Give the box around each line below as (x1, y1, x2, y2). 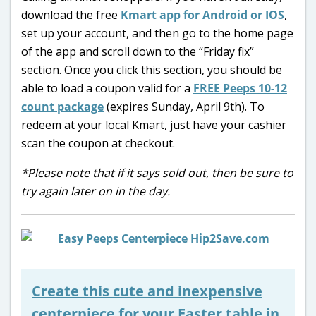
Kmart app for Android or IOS (121, 6, 284, 23)
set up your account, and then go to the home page (21, 25, 293, 41)
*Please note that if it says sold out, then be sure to (21, 164, 293, 181)
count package (21, 98, 104, 114)
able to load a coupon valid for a (21, 80, 193, 96)
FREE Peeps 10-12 (193, 80, 287, 96)
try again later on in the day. (21, 183, 170, 199)
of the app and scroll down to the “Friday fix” (21, 43, 254, 59)
